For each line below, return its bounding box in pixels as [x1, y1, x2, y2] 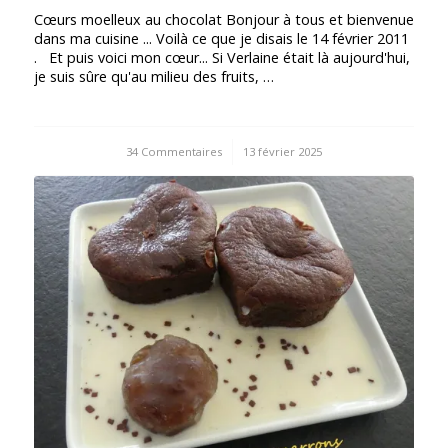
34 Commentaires [125, 144, 222, 160]
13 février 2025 [242, 144, 322, 160]
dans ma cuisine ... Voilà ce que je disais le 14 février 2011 [33, 29, 409, 49]
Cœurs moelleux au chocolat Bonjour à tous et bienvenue [33, 10, 414, 30]
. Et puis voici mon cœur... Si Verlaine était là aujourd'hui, [33, 48, 410, 68]
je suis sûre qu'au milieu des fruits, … [33, 67, 274, 87]
